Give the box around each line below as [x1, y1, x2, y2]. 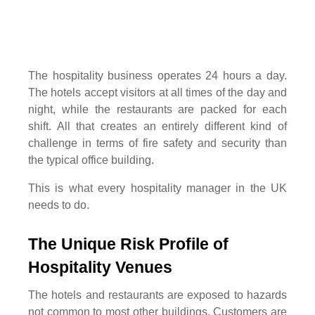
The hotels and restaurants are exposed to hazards [28, 289, 287, 302]
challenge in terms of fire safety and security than [28, 136, 287, 149]
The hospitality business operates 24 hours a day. [28, 69, 287, 82]
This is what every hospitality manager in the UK [28, 181, 287, 194]
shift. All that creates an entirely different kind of [28, 120, 287, 132]
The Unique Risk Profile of [28, 234, 229, 253]
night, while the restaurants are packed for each [28, 103, 287, 115]
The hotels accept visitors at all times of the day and [28, 86, 287, 98]
